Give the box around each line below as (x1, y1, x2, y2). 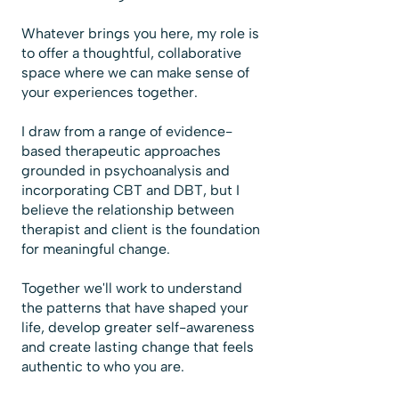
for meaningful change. (21, 240, 170, 257)
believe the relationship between (21, 201, 234, 218)
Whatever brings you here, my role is (21, 25, 259, 42)
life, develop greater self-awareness (21, 319, 255, 336)
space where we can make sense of (21, 64, 249, 81)
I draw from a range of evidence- (21, 123, 232, 140)
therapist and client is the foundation (21, 221, 260, 238)
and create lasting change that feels (21, 338, 254, 355)
